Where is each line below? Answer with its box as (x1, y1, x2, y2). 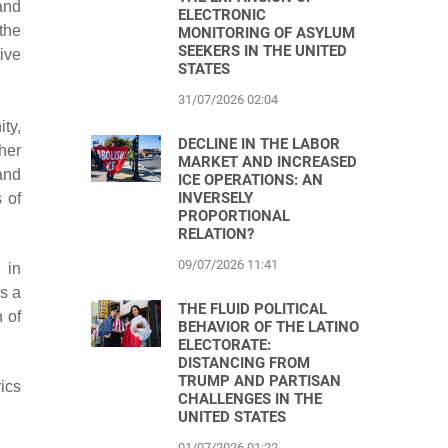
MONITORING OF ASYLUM (178, 24, 355, 42)
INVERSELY (178, 189, 253, 207)
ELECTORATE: (178, 336, 271, 354)
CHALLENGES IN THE (178, 390, 322, 408)
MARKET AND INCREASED (178, 153, 357, 171)
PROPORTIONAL (178, 207, 290, 225)
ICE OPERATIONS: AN (178, 171, 323, 189)
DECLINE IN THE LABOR (178, 135, 340, 153)
